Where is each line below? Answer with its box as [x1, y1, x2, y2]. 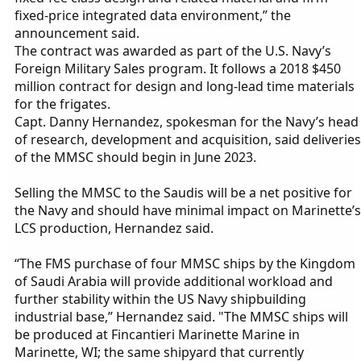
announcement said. [15, 24, 139, 43]
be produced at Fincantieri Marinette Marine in [15, 326, 300, 344]
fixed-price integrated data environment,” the [15, 6, 291, 25]
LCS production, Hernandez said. [15, 219, 214, 238]
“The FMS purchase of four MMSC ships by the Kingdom [15, 255, 355, 273]
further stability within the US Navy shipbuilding [15, 290, 306, 309]
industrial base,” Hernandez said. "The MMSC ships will [15, 308, 348, 326]
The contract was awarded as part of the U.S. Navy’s [15, 42, 331, 60]
